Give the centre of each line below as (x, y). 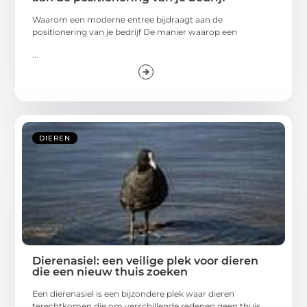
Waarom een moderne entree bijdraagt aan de (128, 20)
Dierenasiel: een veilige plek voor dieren (146, 261)
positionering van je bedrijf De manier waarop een (135, 32)
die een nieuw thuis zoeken (110, 272)
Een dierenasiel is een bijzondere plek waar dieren (134, 294)
